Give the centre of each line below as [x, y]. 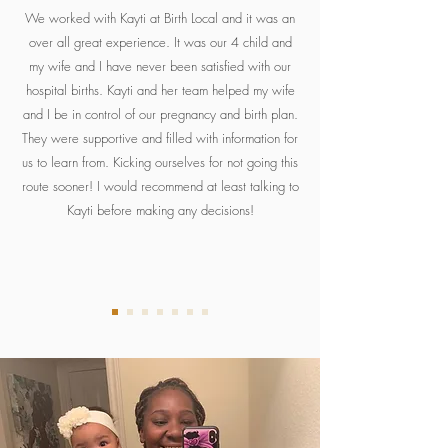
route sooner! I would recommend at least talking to [160, 186]
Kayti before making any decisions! [160, 210]
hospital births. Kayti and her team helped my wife [160, 90]
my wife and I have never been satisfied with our [160, 66]
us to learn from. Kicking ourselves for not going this [160, 162]
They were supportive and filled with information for [160, 138]
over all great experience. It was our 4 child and [160, 42]
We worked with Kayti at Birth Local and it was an [160, 18]
